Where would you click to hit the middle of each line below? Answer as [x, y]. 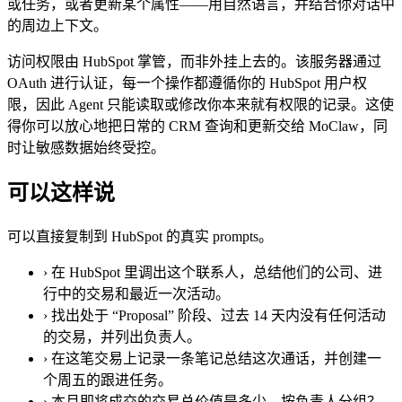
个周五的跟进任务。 [108, 380]
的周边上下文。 [57, 26]
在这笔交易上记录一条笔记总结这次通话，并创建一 [216, 359]
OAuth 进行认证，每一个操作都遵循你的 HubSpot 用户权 [187, 83]
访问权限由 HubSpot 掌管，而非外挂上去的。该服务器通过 [194, 62]
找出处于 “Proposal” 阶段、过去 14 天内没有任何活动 [218, 316]
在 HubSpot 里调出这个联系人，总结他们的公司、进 [217, 273]
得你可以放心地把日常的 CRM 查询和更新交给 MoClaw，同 [197, 127]
